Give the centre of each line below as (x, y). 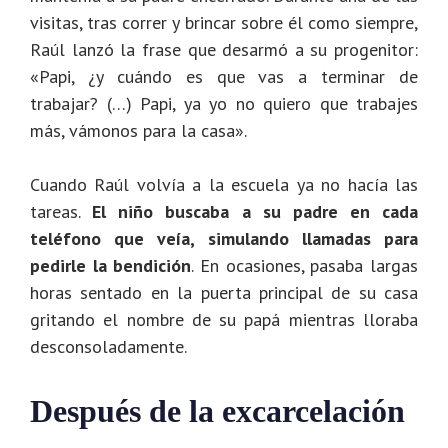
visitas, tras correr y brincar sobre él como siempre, (224, 23)
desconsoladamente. (110, 347)
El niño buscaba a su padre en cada (255, 212)
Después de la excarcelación (221, 411)
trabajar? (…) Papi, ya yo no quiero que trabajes (224, 104)
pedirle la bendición (111, 266)
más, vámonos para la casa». (138, 131)
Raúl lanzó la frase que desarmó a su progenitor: (224, 50)
